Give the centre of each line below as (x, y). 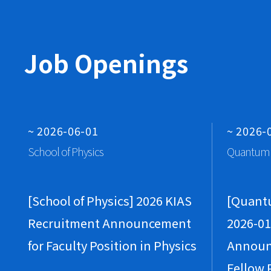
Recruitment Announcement (109, 223)
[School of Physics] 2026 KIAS (110, 200)
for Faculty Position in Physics (112, 245)
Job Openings (106, 63)
